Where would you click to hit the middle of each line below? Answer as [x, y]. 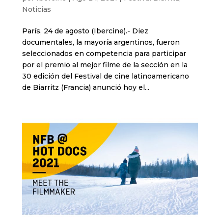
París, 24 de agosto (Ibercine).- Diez [85, 31]
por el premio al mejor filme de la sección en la [105, 65]
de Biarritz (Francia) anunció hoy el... [85, 87]
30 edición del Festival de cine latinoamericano [105, 76]
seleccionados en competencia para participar [104, 53]
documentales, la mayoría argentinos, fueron [101, 42]
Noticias [36, 9]
